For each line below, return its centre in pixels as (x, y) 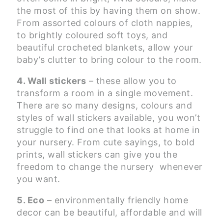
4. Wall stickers (51, 81)
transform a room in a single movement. (105, 93)
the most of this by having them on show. (109, 11)
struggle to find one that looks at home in (108, 130)
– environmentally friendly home (116, 200)
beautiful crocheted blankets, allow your (105, 48)
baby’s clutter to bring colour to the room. (109, 60)
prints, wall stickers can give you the (97, 155)
